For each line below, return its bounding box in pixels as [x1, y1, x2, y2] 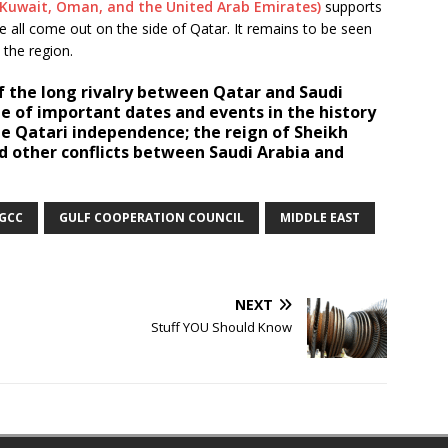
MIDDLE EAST [280, 209, 360, 227]
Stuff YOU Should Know [151, 318, 293, 337]
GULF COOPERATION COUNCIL [59, 209, 244, 227]
